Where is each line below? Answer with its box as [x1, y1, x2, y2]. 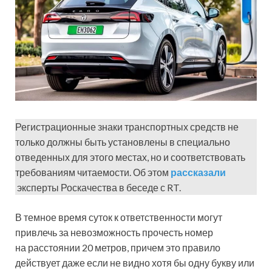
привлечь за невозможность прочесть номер [15, 226, 213, 238]
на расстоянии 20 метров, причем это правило [15, 241, 220, 253]
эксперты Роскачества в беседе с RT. [17, 181, 181, 193]
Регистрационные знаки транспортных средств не [15, 120, 239, 132]
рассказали [171, 166, 226, 178]
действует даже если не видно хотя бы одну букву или [15, 256, 254, 268]
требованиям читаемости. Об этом [15, 166, 171, 178]
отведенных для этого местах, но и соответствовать [15, 151, 245, 163]
